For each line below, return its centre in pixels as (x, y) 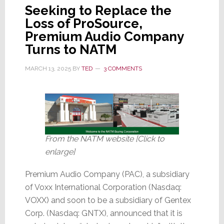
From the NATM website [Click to (104, 139)
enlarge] (60, 152)
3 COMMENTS (122, 68)
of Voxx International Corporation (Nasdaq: (103, 187)
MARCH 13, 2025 (48, 68)
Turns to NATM (70, 49)
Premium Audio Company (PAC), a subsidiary (107, 174)
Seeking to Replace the (98, 10)
